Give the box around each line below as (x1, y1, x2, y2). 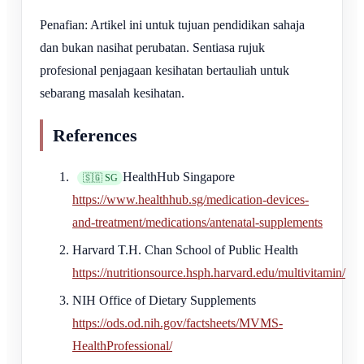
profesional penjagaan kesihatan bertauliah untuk (40, 63, 289, 77)
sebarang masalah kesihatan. (40, 85, 184, 100)
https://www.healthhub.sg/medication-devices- (72, 193, 309, 206)
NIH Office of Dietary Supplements (72, 293, 256, 307)
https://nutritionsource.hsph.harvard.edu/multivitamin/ (72, 266, 345, 279)
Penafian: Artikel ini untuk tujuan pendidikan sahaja (40, 17, 305, 32)
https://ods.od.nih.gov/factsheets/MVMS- (72, 316, 283, 330)
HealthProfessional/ (72, 339, 172, 353)
